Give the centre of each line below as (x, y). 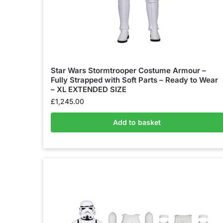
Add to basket (137, 122)
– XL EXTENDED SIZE (89, 89)
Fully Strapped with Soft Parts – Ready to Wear (134, 80)
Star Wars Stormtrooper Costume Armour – (128, 70)
